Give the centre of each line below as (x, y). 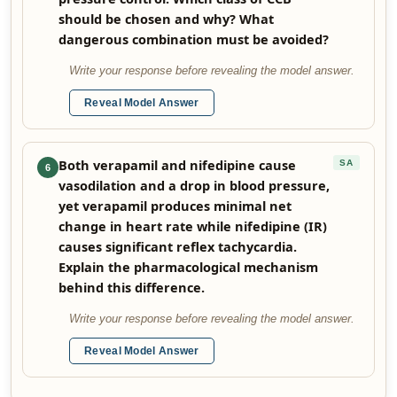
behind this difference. (132, 287)
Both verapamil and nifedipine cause (177, 165)
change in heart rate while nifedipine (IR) (193, 226)
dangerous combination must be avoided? (194, 39)
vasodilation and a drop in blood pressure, (194, 185)
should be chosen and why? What (166, 19)
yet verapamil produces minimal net (175, 206)
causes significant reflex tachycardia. (178, 246)
